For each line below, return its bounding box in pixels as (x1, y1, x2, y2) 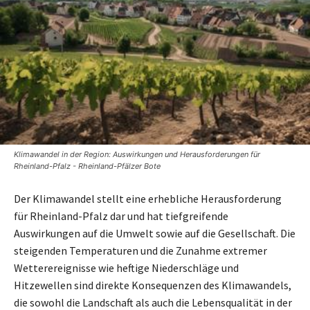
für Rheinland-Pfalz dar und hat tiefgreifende (14, 209, 228, 223)
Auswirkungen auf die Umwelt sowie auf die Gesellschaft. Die (14, 226, 295, 240)
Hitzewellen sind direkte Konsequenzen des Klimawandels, (14, 278, 291, 292)
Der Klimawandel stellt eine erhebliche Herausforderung (14, 192, 282, 206)
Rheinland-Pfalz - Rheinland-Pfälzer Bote (14, 161, 161, 171)
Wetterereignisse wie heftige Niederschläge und (14, 261, 239, 275)
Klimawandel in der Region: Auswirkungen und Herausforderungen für (14, 149, 260, 159)
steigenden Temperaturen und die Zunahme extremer (14, 244, 267, 257)
